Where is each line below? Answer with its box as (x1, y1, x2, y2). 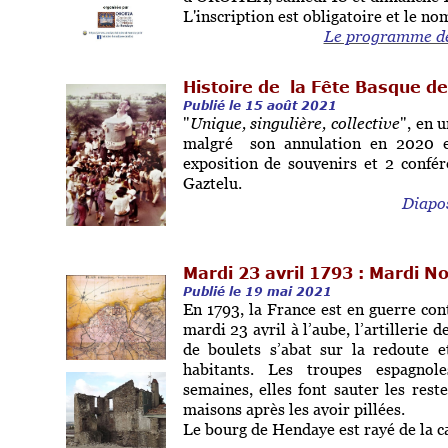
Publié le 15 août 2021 (182, 98, 337, 112)
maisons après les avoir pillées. (182, 400, 405, 418)
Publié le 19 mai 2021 (182, 284, 332, 298)
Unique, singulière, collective (189, 114, 400, 132)
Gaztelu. (182, 174, 242, 192)
